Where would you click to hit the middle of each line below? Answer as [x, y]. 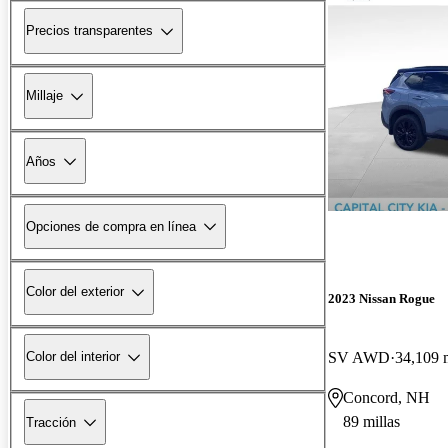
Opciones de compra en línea [111, 226]
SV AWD [359, 357]
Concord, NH [386, 397]
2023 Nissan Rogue [381, 298]
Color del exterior [75, 292]
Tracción [51, 422]
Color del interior [73, 357]
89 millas [371, 421]
